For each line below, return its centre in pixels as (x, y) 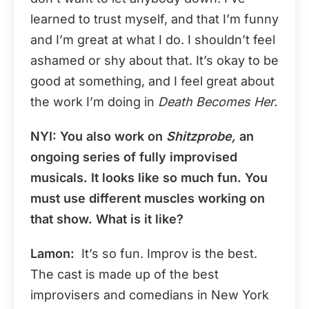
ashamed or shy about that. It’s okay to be (154, 60)
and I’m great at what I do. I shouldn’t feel (153, 39)
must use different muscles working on (148, 198)
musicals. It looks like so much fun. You (149, 177)
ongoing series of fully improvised (134, 157)
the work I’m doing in (94, 101)
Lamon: (52, 253)
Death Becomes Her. (218, 101)
